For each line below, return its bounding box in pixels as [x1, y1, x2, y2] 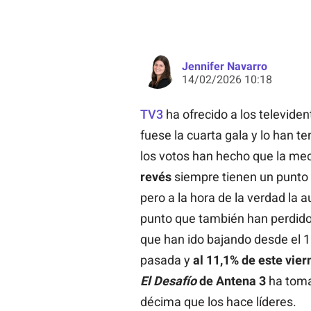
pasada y [140, 252, 190, 267]
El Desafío [140, 273, 196, 288]
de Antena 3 [196, 273, 269, 288]
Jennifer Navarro [181, 59, 267, 73]
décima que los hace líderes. [140, 294, 296, 309]
